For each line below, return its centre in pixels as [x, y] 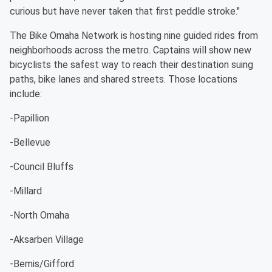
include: [26, 94]
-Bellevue [30, 142]
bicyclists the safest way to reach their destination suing [131, 65]
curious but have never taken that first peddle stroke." [125, 11]
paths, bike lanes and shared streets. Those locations [124, 79]
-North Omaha [39, 215]
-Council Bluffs [42, 167]
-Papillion [29, 118]
